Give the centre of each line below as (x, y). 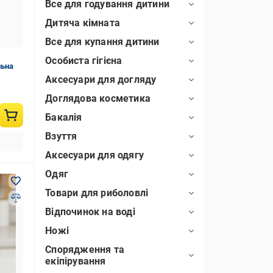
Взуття (61, 136)
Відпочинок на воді (90, 212)
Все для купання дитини (102, 42)
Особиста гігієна (84, 61)
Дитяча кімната (83, 23)
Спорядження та (85, 250)
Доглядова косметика (98, 98)
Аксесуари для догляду (101, 80)
